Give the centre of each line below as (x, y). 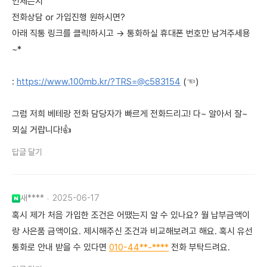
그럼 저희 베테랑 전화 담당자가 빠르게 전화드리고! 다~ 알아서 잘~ (130, 114)
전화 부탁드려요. (199, 248)
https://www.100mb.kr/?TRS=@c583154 (99, 82)
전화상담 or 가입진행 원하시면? (69, 18)
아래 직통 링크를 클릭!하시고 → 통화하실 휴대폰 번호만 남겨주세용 (131, 34)
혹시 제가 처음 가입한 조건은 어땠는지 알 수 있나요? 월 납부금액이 (131, 215)
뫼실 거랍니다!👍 (42, 130)
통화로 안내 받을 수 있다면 (60, 248)
